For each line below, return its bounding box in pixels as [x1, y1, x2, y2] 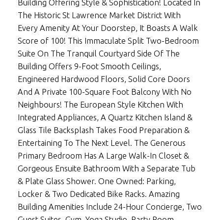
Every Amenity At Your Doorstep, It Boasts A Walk [17, 23, 198, 32]
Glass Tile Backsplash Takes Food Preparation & [17, 125, 190, 135]
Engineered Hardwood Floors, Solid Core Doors [17, 74, 190, 83]
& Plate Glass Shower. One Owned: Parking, [17, 176, 176, 186]
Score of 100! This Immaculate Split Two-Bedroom [17, 36, 199, 45]
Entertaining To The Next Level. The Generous [17, 138, 186, 147]
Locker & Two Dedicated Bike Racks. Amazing [17, 189, 180, 198]
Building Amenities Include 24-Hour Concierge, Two [17, 202, 202, 211]
